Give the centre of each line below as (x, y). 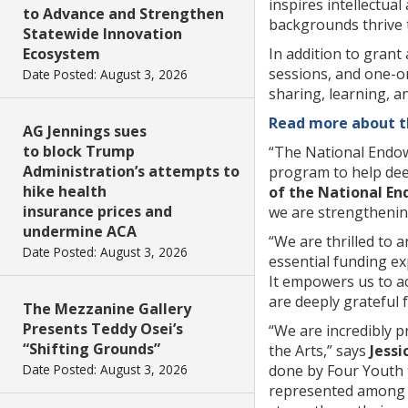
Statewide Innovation (102, 34)
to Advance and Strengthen (123, 14)
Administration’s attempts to (131, 171)
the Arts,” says (319, 351)
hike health (65, 191)
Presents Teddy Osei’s (103, 329)
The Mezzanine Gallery (107, 309)
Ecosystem (61, 54)
